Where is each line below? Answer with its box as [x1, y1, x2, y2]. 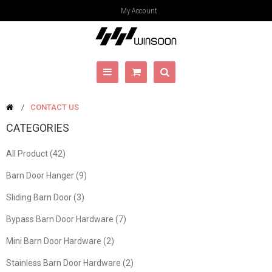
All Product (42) [6, 149, 66, 158]
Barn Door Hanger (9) [6, 171, 87, 180]
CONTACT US [30, 103, 79, 112]
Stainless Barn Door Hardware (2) [6, 258, 134, 268]
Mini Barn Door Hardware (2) [6, 236, 114, 246]
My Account [120, 6, 157, 15]
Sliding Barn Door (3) [6, 192, 84, 202]
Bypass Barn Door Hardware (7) [6, 214, 126, 224]
